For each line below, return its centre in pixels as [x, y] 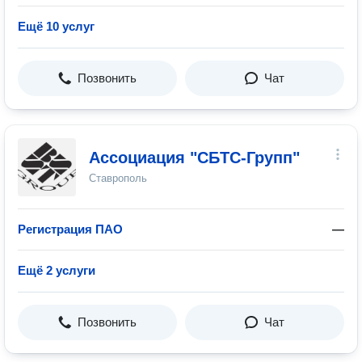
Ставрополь [118, 178]
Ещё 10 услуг [56, 26]
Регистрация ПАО [70, 229]
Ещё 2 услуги [57, 270]
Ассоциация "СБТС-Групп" [194, 158]
